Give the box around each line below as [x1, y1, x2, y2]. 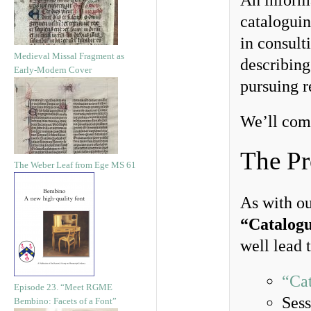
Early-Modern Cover [14, 65, 92, 75]
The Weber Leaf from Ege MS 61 [14, 160, 136, 170]
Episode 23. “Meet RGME [14, 282, 112, 292]
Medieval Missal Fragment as [14, 51, 124, 61]
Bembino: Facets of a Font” [14, 296, 117, 306]
